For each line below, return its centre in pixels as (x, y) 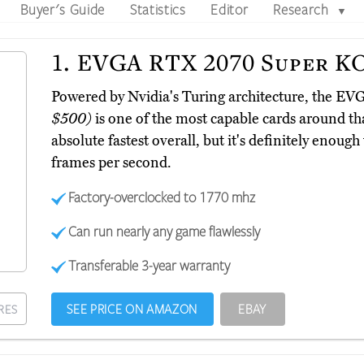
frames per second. (111, 163)
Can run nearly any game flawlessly (165, 231)
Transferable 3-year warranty (149, 265)
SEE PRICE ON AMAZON (132, 309)
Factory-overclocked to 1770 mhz (162, 197)
